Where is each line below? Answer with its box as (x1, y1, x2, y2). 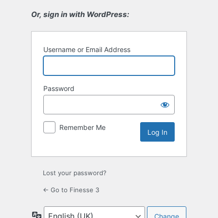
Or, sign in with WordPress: (31, 10, 129, 19)
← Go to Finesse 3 (43, 186, 99, 194)
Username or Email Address (43, 45, 130, 54)
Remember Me (59, 123, 106, 132)
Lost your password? (43, 169, 107, 177)
